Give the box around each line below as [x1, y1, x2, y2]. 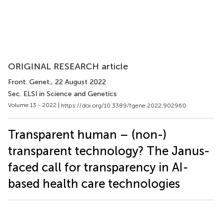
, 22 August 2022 [51, 78, 106, 86]
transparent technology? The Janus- [8, 143, 210, 158]
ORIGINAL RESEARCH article [8, 61, 128, 72]
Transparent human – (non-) [8, 127, 166, 142]
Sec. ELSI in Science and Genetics [8, 90, 117, 98]
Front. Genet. [8, 78, 51, 86]
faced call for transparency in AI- [8, 160, 188, 174]
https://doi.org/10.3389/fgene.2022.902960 [61, 102, 186, 109]
